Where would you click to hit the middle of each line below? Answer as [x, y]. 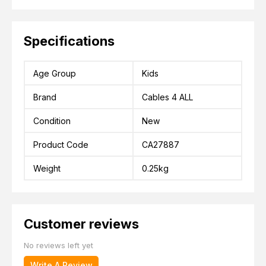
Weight [47, 168]
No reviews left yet [58, 245]
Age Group [55, 73]
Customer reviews [81, 224]
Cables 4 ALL [167, 97]
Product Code [61, 144]
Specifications [69, 41]
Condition [52, 121]
